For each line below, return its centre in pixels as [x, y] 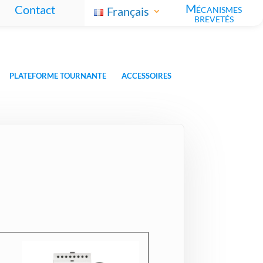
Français [128, 11]
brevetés [214, 18]
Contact [35, 9]
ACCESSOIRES [146, 76]
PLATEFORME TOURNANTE [58, 76]
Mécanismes [214, 8]
